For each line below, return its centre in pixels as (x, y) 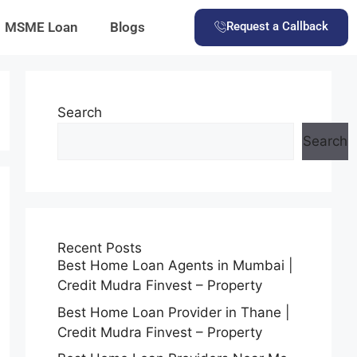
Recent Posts (100, 248)
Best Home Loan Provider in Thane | (174, 312)
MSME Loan (41, 27)
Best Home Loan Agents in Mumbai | (175, 265)
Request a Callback (277, 26)
